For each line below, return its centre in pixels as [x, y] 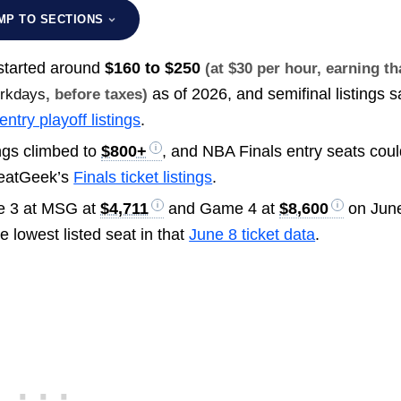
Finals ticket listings [143, 178]
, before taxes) [97, 95]
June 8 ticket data [252, 235]
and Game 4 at [222, 209]
